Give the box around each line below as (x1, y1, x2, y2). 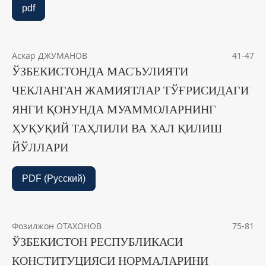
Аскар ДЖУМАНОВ (12, 50, 87, 62)
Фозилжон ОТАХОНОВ (12, 220, 102, 232)
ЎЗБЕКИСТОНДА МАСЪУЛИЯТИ (12, 65, 188, 78)
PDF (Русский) (22, 173, 85, 184)
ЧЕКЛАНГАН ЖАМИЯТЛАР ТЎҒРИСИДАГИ (12, 84, 249, 97)
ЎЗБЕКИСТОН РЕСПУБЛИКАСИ (12, 235, 183, 249)
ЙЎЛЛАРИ (12, 141, 68, 154)
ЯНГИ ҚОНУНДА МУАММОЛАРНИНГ (12, 103, 216, 116)
